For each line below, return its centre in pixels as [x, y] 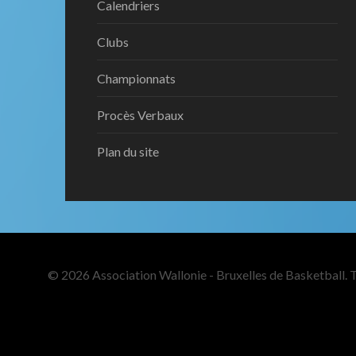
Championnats [136, 78]
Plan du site [128, 151]
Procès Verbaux [140, 114]
